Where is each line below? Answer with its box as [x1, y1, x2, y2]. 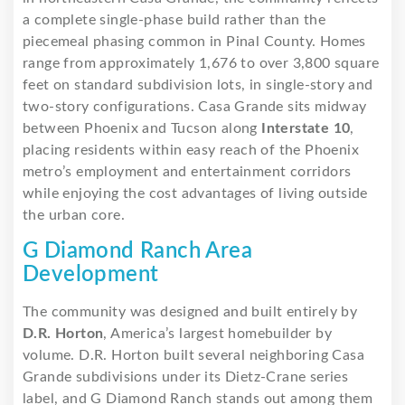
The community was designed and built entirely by [23, 304, 358, 319]
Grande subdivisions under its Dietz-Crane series [23, 369, 349, 384]
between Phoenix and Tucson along [23, 120, 262, 136]
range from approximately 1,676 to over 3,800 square [23, 55, 380, 71]
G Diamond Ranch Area [23, 240, 252, 262]
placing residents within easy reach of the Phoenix [23, 142, 359, 157]
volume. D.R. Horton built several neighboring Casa [23, 347, 364, 363]
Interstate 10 [261, 120, 351, 136]
